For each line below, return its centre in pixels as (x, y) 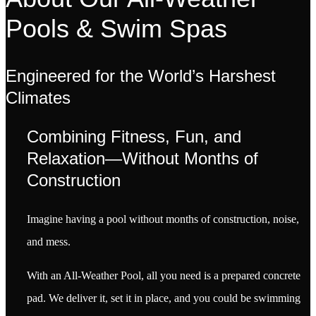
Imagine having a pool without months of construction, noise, (163, 219)
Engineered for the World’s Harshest (141, 75)
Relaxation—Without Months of (142, 158)
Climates (38, 97)
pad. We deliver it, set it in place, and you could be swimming (164, 298)
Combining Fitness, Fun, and (134, 136)
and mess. (49, 241)
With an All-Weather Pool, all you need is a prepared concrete (164, 275)
